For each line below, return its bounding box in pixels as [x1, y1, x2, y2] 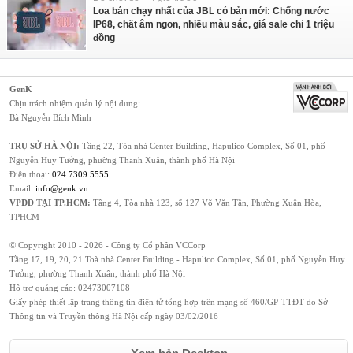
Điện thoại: [9, 169, 52, 180]
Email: [9, 184, 35, 194]
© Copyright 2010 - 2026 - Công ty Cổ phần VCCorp [9, 240, 206, 251]
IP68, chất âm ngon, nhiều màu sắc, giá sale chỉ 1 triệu [93, 19, 334, 31]
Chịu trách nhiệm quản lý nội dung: [9, 98, 140, 109]
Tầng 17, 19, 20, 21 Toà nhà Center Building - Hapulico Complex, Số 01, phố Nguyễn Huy [9, 255, 345, 265]
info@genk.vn [35, 184, 88, 194]
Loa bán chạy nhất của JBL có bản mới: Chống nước [93, 6, 329, 17]
